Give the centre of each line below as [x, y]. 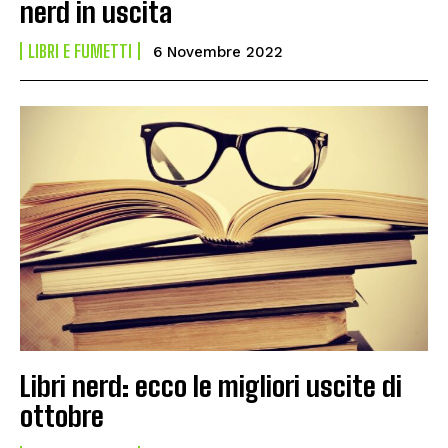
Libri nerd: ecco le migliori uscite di [211, 385]
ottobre [62, 415]
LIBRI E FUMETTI [80, 51]
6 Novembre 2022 [218, 52]
